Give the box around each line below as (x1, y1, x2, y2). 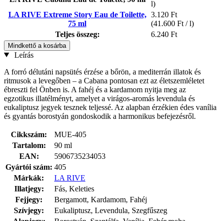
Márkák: (14, 173, 44, 182)
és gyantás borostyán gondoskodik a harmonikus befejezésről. (4, 111, 196, 120)
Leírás (12, 50, 34, 59)
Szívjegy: (14, 206, 44, 215)
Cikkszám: (11, 130, 47, 139)
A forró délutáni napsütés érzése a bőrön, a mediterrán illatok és (4, 67, 201, 76)
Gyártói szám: (5, 162, 52, 171)
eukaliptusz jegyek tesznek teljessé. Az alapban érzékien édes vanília (4, 103, 217, 111)
